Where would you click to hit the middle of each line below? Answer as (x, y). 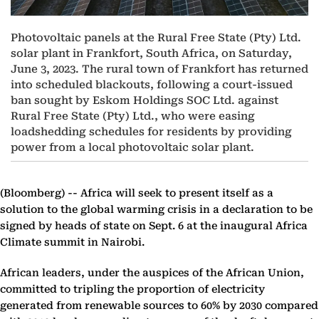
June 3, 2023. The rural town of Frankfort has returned (159, 69)
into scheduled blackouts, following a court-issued (152, 85)
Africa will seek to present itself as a (176, 194)
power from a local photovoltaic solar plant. (132, 148)
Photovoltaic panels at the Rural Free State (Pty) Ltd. (156, 38)
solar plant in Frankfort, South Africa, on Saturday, (151, 54)
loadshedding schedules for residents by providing (151, 132)
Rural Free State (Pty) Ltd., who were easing (133, 116)
